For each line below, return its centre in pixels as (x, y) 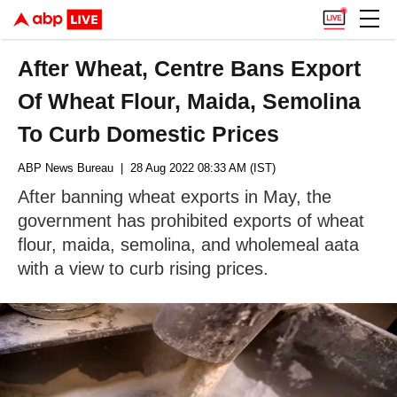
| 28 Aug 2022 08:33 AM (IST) (195, 168)
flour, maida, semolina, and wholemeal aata (188, 245)
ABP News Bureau (66, 168)
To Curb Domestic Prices (149, 134)
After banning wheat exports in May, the (175, 197)
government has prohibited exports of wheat (191, 221)
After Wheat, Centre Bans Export (190, 68)
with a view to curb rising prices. (143, 269)
